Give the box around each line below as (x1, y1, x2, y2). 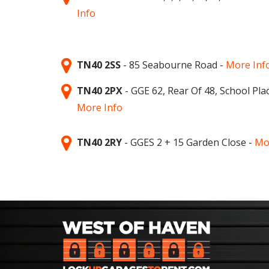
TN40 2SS (77, 58, 121, 71)
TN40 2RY (77, 135, 122, 149)
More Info (77, 100, 122, 114)
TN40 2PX (77, 83, 122, 97)
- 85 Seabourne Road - (121, 58, 226, 71)
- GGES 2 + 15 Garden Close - (122, 135, 255, 149)
